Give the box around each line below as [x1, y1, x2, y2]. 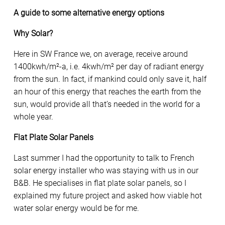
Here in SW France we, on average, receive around [14, 49, 188, 59]
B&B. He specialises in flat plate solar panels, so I [14, 178, 186, 188]
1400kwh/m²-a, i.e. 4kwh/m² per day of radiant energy [14, 62, 204, 72]
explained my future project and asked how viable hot [14, 191, 202, 201]
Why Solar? [14, 29, 53, 39]
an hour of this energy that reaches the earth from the [14, 87, 201, 97]
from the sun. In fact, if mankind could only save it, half [14, 74, 206, 84]
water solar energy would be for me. [14, 203, 139, 213]
